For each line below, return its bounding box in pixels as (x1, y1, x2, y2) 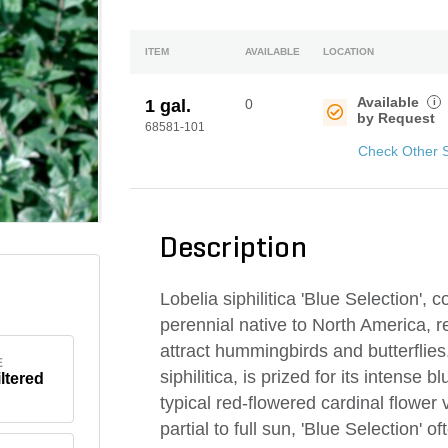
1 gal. (144, 96, 191, 116)
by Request (357, 110, 436, 126)
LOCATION (323, 46, 375, 57)
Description (159, 234, 307, 265)
